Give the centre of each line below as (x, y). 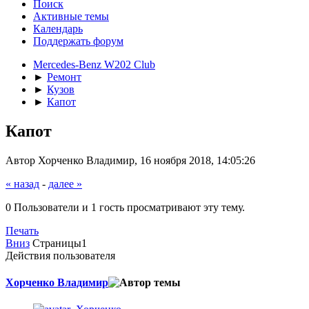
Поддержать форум (78, 41)
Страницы (57, 243)
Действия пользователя (60, 255)
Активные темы (71, 16)
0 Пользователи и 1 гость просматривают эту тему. (125, 207)
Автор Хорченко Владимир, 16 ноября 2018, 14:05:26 (130, 160)
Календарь (58, 28)
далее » (65, 183)
